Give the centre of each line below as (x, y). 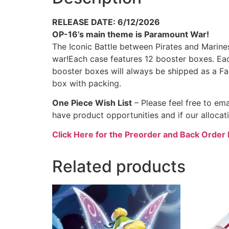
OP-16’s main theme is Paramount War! (131, 34)
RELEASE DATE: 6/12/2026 (106, 22)
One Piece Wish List (92, 103)
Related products (119, 167)
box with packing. (87, 83)
